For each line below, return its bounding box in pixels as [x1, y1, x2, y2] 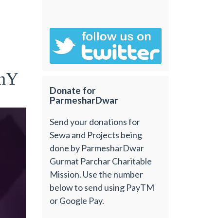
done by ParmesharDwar [50, 142, 145, 153]
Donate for [50, 85, 96, 96]
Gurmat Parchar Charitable [50, 155, 152, 166]
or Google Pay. [50, 195, 105, 206]
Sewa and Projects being [50, 129, 143, 140]
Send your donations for [50, 116, 141, 127]
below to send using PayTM [50, 182, 155, 193]
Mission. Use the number [50, 168, 144, 180]
